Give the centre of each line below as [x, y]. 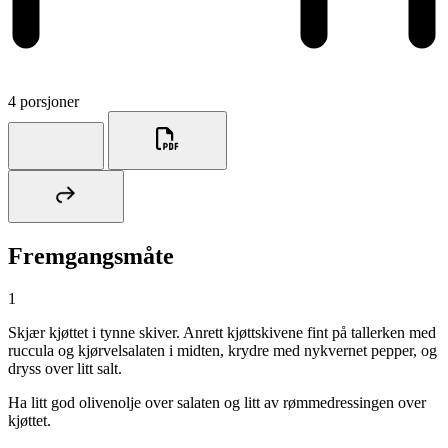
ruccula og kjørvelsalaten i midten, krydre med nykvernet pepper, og [222, 350]
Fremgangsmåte [91, 256]
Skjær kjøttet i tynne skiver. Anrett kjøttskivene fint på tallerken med [222, 332]
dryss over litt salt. [65, 368]
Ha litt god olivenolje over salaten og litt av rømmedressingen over [217, 402]
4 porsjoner [43, 101]
